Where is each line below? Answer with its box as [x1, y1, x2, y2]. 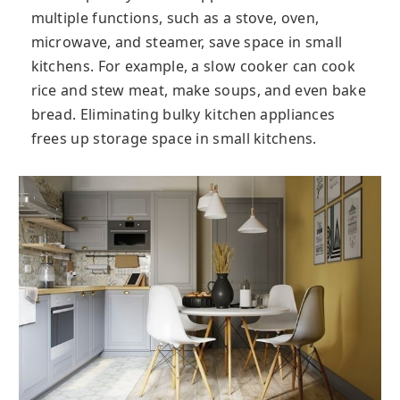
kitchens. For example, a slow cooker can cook [30, 56, 355, 77]
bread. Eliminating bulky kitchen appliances [30, 104, 336, 125]
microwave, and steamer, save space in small [30, 32, 343, 53]
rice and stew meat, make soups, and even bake [30, 80, 366, 101]
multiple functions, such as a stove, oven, [30, 8, 320, 29]
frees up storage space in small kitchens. [30, 129, 317, 149]
